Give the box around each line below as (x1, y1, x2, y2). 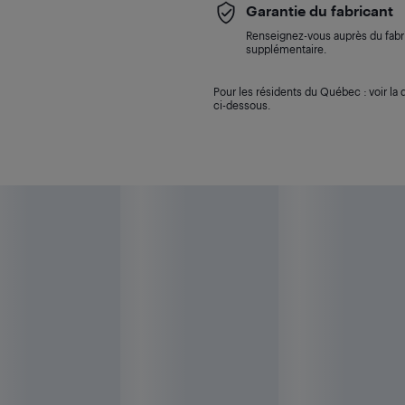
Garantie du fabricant (245, 2, 393, 19)
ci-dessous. (212, 99, 270, 111)
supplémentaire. (245, 42, 326, 55)
